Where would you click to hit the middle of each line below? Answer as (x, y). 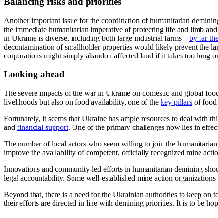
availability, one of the (125, 102)
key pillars (176, 102)
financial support (43, 127)
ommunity (74, 169)
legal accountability (33, 178)
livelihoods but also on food (46, 102)
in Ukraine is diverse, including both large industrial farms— (97, 38)
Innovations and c (31, 169)
